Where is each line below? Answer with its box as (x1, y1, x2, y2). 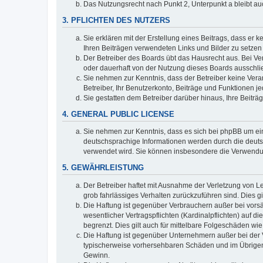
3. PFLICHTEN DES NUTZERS (62, 16, 170, 25)
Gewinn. (83, 251, 110, 259)
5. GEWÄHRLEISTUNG (62, 163, 144, 172)
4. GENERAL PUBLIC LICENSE (62, 110, 174, 119)
